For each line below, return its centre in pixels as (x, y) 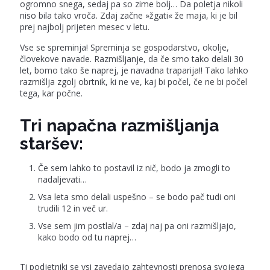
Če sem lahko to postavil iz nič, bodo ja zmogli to (134, 168)
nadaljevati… (62, 179)
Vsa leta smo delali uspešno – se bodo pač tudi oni (137, 197)
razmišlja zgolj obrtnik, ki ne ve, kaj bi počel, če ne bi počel (133, 82)
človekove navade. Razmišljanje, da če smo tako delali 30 (132, 59)
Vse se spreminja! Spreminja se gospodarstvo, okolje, (124, 47)
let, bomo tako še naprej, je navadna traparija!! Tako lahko (134, 70)
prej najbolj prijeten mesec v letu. (85, 27)
